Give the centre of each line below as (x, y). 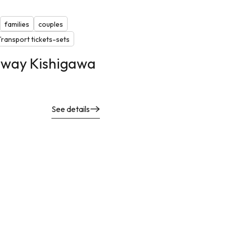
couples (50, 24)
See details (71, 109)
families (17, 24)
